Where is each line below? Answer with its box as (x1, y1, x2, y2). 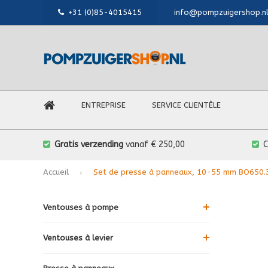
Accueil (43, 167, 69, 176)
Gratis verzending (54, 139, 123, 150)
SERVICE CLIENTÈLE (152, 100, 221, 109)
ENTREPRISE (81, 100, 126, 109)
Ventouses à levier (43, 233, 113, 242)
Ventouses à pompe (43, 202, 118, 212)
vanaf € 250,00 (123, 139, 185, 150)
